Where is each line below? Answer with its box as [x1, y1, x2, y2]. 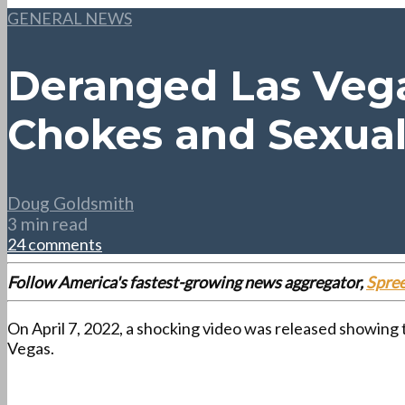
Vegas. [7, 338, 54, 359]
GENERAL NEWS [7, 8, 132, 28]
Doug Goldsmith [7, 193, 134, 214]
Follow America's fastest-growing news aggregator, [7, 272, 366, 293]
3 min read [7, 213, 88, 235]
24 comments [7, 234, 102, 255]
